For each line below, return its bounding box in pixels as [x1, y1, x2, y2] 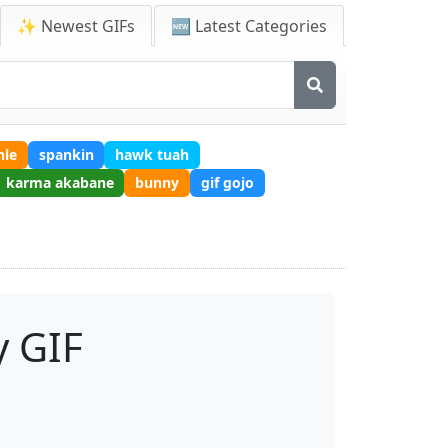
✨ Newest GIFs [17, 15, 135, 37]
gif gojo [200, 172, 254, 192]
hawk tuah [115, 144, 190, 164]
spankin [38, 144, 94, 164]
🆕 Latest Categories [171, 15, 327, 37]
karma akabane [5, 172, 114, 192]
